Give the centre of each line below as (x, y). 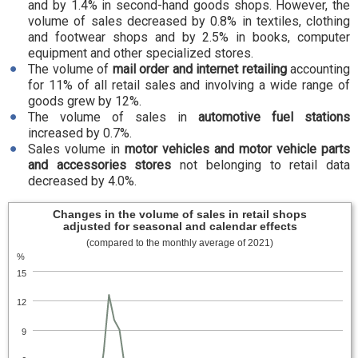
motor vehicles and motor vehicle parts (237, 149)
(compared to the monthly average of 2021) (180, 243)
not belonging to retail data (261, 165)
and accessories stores (100, 165)
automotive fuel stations (274, 117)
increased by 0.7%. (80, 133)
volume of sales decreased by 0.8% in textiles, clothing (189, 21)
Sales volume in (76, 149)
